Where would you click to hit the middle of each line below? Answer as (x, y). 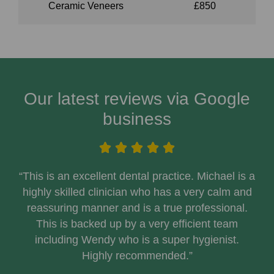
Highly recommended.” (137, 256)
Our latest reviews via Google (137, 99)
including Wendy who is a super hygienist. (137, 240)
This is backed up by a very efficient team (137, 224)
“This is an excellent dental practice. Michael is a (137, 176)
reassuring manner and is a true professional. (137, 208)
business (137, 119)
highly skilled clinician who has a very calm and (137, 192)
